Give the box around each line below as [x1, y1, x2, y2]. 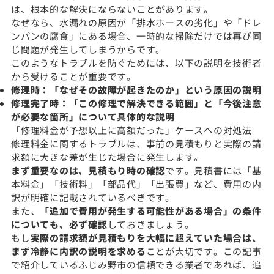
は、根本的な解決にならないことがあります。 [11, 2, 213, 16]
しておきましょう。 [107, 218, 194, 231]
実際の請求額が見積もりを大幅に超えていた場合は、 [30, 231, 262, 245]
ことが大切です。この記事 [146, 245, 262, 258]
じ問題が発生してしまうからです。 [11, 43, 165, 56]
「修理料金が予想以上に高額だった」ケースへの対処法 [11, 124, 252, 137]
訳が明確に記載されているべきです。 [11, 191, 175, 204]
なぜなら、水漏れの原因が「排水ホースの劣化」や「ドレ [11, 16, 262, 29]
